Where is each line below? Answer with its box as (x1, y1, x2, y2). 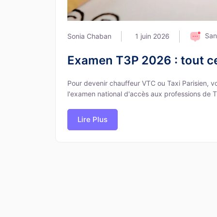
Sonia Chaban (67, 32, 111, 41)
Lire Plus (77, 114, 108, 124)
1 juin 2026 (135, 32, 170, 41)
